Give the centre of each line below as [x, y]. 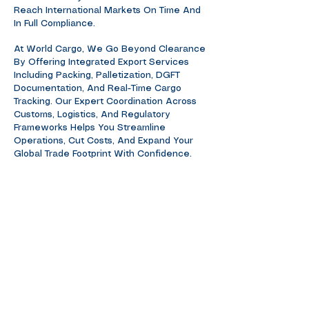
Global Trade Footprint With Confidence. [103, 154]
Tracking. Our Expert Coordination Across [105, 102]
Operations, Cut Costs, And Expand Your [103, 141]
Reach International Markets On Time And [107, 11]
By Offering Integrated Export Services [101, 62]
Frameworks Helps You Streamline [90, 128]
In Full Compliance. [54, 24]
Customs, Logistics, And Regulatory [92, 115]
